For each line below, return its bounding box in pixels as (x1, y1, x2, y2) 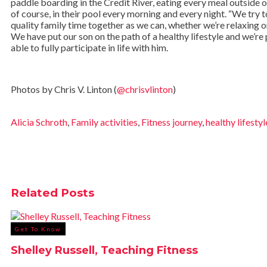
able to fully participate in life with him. (11, 41, 168, 53)
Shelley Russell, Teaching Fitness (11, 244, 198, 257)
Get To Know (15, 225, 61, 233)
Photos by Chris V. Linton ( (11, 83, 117, 95)
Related (11, 185, 58, 200)
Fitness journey (141, 116, 202, 128)
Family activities (71, 116, 138, 128)
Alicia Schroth (11, 116, 67, 128)
